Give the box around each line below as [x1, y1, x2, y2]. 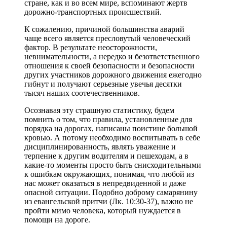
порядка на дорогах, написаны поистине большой [24, 124, 198, 133]
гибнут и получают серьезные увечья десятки [24, 80, 182, 89]
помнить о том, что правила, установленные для [24, 115, 192, 124]
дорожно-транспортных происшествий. [24, 8, 162, 17]
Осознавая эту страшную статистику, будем [24, 106, 174, 115]
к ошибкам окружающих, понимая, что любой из [24, 170, 194, 179]
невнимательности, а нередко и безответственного [24, 52, 200, 61]
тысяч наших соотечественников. [24, 89, 140, 98]
